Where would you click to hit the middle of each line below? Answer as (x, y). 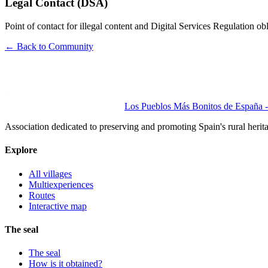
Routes (42, 195)
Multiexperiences (61, 184)
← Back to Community (49, 46)
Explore (21, 150)
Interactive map (58, 206)
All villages (50, 173)
